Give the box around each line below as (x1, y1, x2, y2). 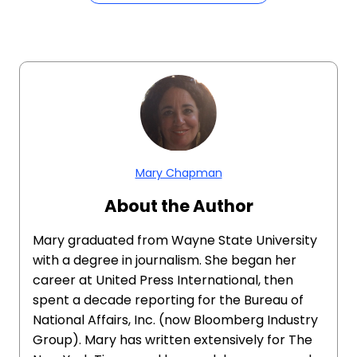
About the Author (104, 194, 253, 218)
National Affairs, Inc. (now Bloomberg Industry (33, 311, 318, 329)
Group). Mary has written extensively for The (33, 331, 312, 349)
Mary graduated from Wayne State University (33, 231, 317, 249)
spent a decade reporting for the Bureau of (33, 291, 304, 309)
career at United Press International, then (33, 271, 293, 289)
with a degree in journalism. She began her (33, 251, 296, 269)
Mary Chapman (135, 165, 222, 181)
